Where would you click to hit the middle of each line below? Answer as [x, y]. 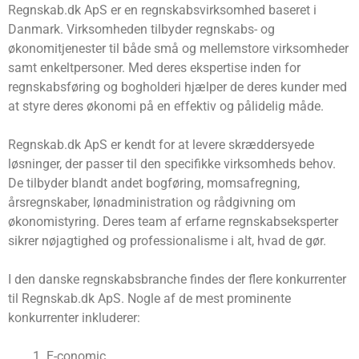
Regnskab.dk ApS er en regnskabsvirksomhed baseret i [162, 10]
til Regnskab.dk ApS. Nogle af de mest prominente [149, 299]
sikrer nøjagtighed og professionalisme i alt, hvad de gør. [167, 241]
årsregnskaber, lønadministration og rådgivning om [152, 203]
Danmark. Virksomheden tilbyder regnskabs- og [141, 30]
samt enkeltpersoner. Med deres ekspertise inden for [154, 68]
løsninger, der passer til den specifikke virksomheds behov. [172, 164]
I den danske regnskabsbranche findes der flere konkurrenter [177, 280]
